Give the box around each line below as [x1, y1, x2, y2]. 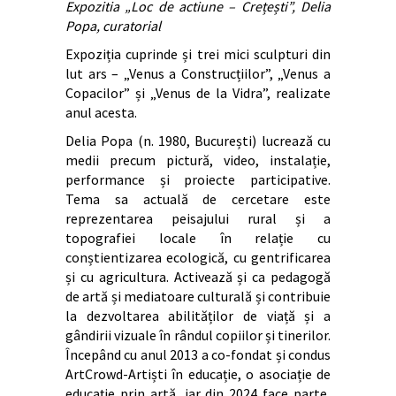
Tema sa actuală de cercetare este [65, 190, 331, 209]
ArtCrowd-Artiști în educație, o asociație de [65, 365, 331, 384]
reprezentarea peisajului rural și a [65, 209, 331, 228]
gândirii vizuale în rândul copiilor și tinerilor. [65, 326, 331, 345]
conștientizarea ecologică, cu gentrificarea [65, 248, 331, 267]
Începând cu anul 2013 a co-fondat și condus [65, 346, 331, 364]
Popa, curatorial [65, 17, 161, 35]
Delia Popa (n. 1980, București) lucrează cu [65, 132, 331, 150]
